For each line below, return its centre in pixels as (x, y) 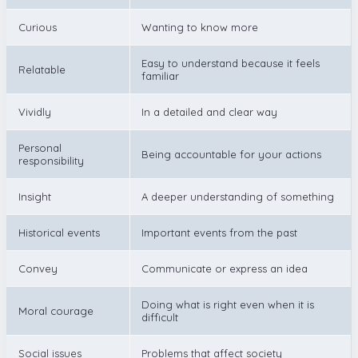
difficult (160, 317)
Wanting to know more (200, 27)
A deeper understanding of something (238, 196)
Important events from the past (219, 232)
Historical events (59, 232)
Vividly (35, 111)
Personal (40, 147)
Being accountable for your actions (231, 154)
